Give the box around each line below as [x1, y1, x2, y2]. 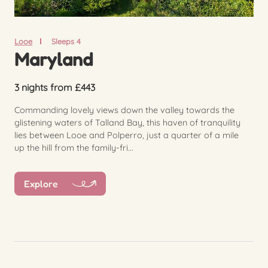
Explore [24, 177, 58, 190]
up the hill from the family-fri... [14, 142, 133, 153]
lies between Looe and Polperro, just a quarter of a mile [14, 129, 239, 141]
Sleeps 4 [51, 36, 81, 46]
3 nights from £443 [14, 81, 95, 93]
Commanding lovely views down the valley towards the [14, 104, 234, 115]
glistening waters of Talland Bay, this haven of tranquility [14, 117, 240, 128]
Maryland [14, 47, 93, 70]
